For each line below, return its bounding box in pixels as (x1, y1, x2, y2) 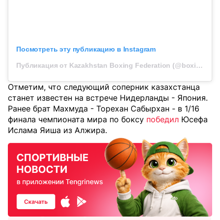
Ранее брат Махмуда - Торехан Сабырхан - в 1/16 (8, 104, 199, 114)
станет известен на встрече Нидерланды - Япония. (8, 93, 208, 103)
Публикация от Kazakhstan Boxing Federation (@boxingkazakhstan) (196, 61, 203, 70)
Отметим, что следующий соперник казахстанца (8, 82, 200, 92)
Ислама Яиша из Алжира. (8, 125, 107, 136)
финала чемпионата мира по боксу (8, 114, 144, 125)
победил (146, 114, 179, 125)
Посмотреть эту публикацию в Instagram (16, 45, 156, 54)
